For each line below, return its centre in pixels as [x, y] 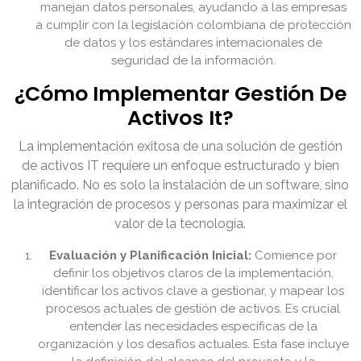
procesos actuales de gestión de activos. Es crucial [193, 309]
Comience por [295, 256]
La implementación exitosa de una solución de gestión [180, 147]
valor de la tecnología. [180, 224]
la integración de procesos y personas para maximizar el [180, 205]
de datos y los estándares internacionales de [193, 43]
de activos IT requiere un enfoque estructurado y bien [180, 166]
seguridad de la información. [193, 61]
